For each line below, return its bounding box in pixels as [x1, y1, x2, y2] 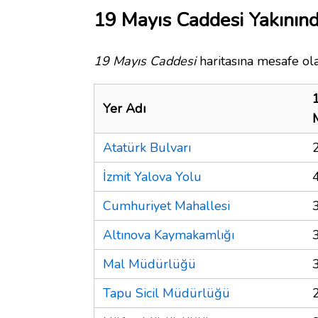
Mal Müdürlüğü [103, 255, 196, 273]
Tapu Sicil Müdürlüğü [103, 284, 230, 302]
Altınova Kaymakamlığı [103, 226, 234, 243]
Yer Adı [103, 99, 146, 117]
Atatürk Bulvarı [103, 138, 191, 156]
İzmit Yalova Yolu [103, 168, 202, 185]
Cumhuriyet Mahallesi [103, 197, 230, 214]
